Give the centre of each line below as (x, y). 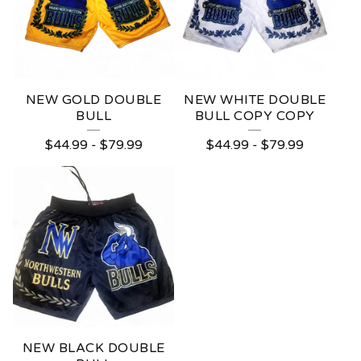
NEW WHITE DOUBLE (255, 100)
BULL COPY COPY (255, 116)
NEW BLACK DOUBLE (93, 348)
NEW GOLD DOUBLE (93, 100)
